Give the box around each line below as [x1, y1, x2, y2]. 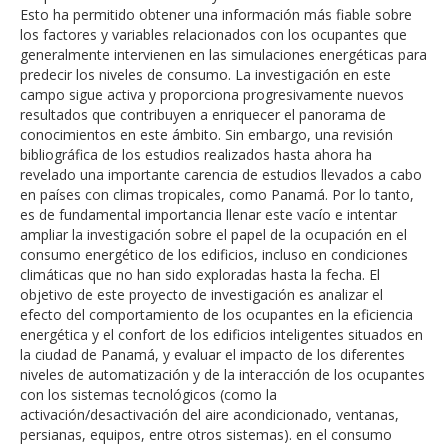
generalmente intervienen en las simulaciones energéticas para [20, 45, 427, 65]
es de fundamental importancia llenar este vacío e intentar [20, 205, 397, 225]
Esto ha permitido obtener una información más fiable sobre [20, 5, 412, 25]
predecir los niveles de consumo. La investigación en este [20, 65, 391, 85]
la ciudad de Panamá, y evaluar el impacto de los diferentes [20, 345, 405, 365]
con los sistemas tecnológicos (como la [20, 385, 277, 405]
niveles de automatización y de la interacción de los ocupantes [20, 365, 425, 385]
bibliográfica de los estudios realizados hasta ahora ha [20, 145, 372, 165]
